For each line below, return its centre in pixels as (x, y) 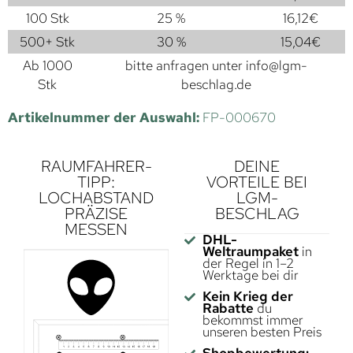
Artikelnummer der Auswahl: (105, 118)
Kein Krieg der (247, 297)
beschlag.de (216, 85)
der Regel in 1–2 (248, 264)
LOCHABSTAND (96, 198)
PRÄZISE (96, 214)
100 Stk (47, 19)
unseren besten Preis (262, 332)
